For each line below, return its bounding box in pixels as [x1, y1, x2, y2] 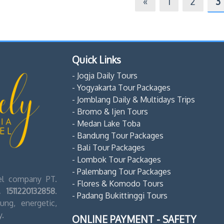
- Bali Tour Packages [72, 142, 145, 152]
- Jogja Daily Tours [72, 70, 137, 80]
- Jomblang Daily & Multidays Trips [72, 94, 195, 104]
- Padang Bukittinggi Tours [72, 190, 167, 200]
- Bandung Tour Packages [72, 130, 163, 140]
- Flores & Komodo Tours [72, 178, 163, 188]
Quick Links [72, 53, 121, 66]
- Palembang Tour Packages [72, 166, 171, 176]
